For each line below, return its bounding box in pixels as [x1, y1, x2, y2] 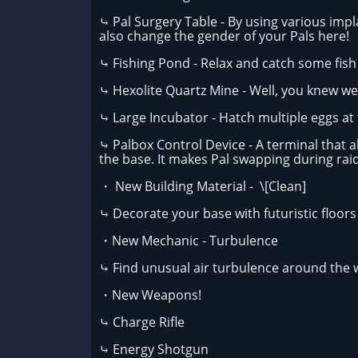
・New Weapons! [99, 286, 201, 304]
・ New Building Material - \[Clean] [99, 177, 306, 195]
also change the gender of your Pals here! [99, 27, 349, 45]
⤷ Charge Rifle [99, 313, 185, 331]
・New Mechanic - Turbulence [99, 232, 281, 249]
